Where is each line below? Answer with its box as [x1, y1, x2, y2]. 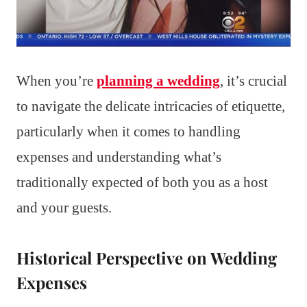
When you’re [16, 72, 97, 89]
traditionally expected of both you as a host [16, 173, 268, 191]
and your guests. [16, 199, 112, 216]
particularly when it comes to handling [16, 123, 241, 140]
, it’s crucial [220, 72, 287, 89]
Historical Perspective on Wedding [16, 246, 277, 269]
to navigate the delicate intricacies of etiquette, [16, 97, 285, 114]
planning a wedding [97, 72, 220, 89]
